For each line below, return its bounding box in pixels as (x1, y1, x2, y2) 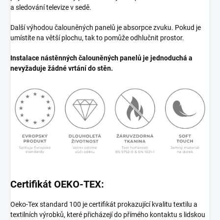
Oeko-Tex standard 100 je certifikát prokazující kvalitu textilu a (10, 200, 197, 208)
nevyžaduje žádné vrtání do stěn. (10, 64, 113, 73)
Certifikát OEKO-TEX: (10, 178, 104, 190)
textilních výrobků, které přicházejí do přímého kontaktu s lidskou (10, 210, 205, 219)
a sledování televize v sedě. (10, 3, 91, 12)
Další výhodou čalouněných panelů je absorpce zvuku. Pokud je (10, 24, 201, 32)
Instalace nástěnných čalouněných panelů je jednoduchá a (10, 54, 192, 62)
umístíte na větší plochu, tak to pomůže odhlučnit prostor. (10, 34, 184, 42)
